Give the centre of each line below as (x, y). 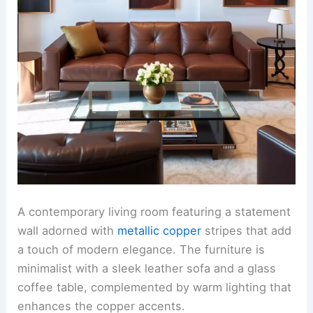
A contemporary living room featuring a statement (154, 212)
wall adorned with (68, 231)
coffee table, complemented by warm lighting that (155, 287)
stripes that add (247, 231)
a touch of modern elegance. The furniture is (141, 250)
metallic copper (160, 231)
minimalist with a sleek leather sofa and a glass (147, 269)
